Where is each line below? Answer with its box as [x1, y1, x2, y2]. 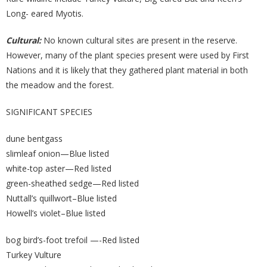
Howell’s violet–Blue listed [6, 207, 105, 219]
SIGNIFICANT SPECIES [6, 106, 92, 117]
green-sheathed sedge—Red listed [6, 178, 139, 189]
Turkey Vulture [6, 249, 61, 260]
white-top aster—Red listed [6, 163, 111, 174]
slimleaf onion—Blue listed [6, 148, 109, 159]
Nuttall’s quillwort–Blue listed [6, 193, 117, 204]
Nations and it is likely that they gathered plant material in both [6, 64, 248, 76]
